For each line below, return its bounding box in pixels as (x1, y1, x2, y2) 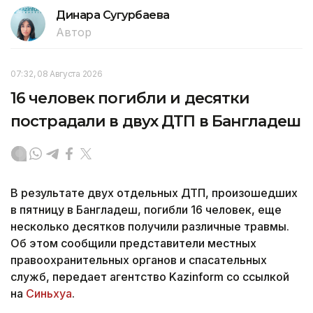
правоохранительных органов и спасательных (10, 252, 267, 267)
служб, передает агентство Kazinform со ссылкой (10, 269, 289, 284)
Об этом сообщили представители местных (10, 235, 256, 250)
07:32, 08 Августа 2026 (10, 68, 103, 79)
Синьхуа (26, 286, 72, 300)
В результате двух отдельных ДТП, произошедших (10, 185, 298, 200)
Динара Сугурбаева (56, 8, 170, 22)
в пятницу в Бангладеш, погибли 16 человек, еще (10, 202, 282, 217)
